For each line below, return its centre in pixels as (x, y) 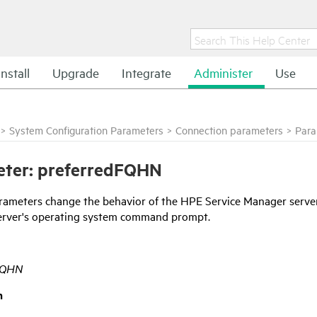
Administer (223, 73)
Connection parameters (229, 130)
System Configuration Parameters (86, 130)
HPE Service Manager (234, 200)
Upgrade (76, 73)
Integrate (146, 73)
